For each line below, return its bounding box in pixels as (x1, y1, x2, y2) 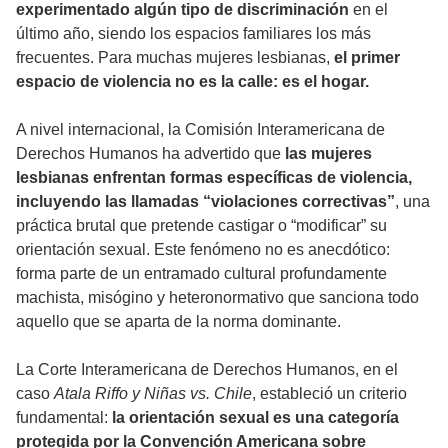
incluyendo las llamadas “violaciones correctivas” (16, 192, 395, 210)
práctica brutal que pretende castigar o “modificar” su (16, 216, 387, 234)
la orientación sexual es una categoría (112, 408, 399, 426)
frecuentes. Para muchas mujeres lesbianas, (16, 48, 330, 66)
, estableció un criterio (252, 384, 407, 402)
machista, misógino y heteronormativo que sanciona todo (16, 288, 419, 306)
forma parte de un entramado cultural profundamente (16, 264, 387, 282)
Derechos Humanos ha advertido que (16, 144, 285, 162)
